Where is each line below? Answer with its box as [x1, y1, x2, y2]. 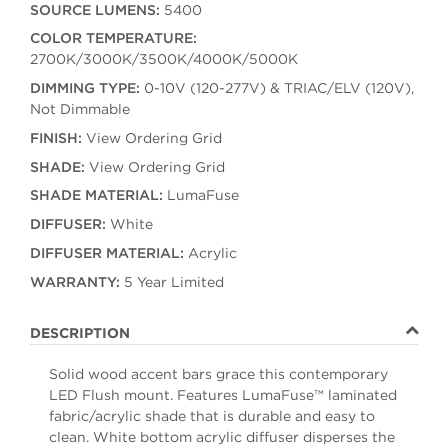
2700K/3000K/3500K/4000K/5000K [29, 50, 298, 69]
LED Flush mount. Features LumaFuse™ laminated [48, 385, 397, 404]
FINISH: [29, 128, 82, 147]
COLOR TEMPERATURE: [29, 29, 197, 48]
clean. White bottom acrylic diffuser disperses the [48, 427, 395, 446]
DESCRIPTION [29, 323, 130, 342]
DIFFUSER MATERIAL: [29, 243, 184, 262]
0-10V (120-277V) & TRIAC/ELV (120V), [139, 79, 414, 98]
